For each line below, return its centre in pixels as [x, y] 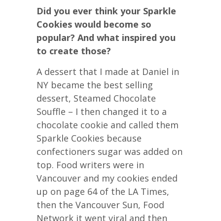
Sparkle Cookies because [89, 138]
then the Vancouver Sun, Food [100, 204]
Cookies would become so [94, 24]
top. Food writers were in [90, 165]
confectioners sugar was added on [110, 151]
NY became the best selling [95, 85]
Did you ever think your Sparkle [106, 11]
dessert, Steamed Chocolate [96, 98]
